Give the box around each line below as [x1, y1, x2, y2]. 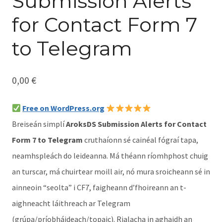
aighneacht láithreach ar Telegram [12, 198, 130, 209]
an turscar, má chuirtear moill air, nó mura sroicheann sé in [12, 166, 210, 177]
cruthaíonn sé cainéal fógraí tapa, [83, 135, 198, 145]
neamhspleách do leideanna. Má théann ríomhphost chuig [12, 151, 208, 161]
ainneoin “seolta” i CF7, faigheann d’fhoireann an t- [12, 182, 186, 193]
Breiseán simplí [12, 119, 66, 129]
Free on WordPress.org [22, 103, 105, 113]
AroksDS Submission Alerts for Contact [66, 119, 207, 129]
